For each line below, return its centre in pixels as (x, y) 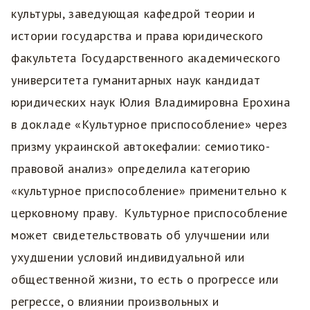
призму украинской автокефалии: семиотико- (141, 147)
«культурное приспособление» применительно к (149, 191)
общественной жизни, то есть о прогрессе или (145, 280)
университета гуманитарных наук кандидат (136, 80)
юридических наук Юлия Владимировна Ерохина (151, 102)
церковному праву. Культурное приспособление (149, 213)
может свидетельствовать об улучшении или (140, 235)
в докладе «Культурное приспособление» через (149, 125)
